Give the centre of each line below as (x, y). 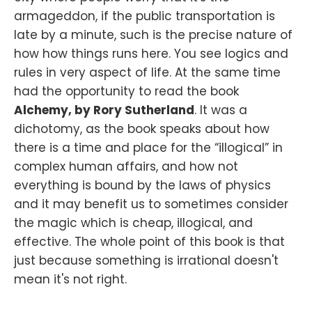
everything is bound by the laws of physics (142, 185)
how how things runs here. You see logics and (151, 53)
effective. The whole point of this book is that (149, 241)
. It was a (221, 110)
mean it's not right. (70, 279)
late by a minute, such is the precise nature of (153, 34)
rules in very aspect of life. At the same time (147, 72)
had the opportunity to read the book (126, 91)
